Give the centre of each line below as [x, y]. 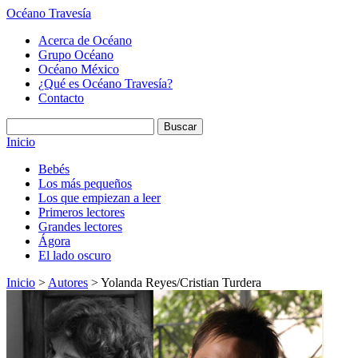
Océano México [79, 69]
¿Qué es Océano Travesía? [105, 84]
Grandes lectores [80, 227]
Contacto [61, 98]
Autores [68, 282]
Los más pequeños [85, 183]
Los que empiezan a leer [99, 198]
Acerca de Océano [85, 40]
